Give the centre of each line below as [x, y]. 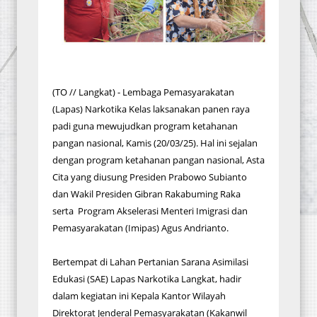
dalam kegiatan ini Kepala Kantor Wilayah [139, 296]
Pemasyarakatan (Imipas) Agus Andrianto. [140, 228]
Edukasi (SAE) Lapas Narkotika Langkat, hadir [147, 279]
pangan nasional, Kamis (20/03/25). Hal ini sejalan [155, 143]
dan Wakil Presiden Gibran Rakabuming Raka [146, 194]
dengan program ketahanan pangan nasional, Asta [158, 160]
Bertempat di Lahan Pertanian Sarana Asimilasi [150, 262]
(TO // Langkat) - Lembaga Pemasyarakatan [143, 92]
